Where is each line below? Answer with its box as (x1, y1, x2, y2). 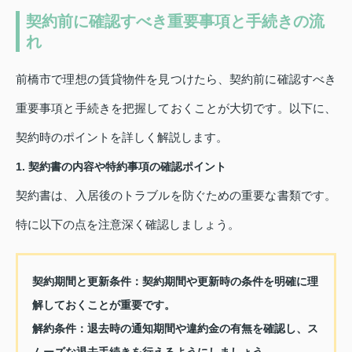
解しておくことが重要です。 (31, 298, 175, 311)
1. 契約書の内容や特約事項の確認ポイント (16, 159, 226, 173)
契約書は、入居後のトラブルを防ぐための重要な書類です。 (16, 188, 336, 202)
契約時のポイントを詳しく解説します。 (16, 130, 228, 144)
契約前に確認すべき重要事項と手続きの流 (26, 12, 324, 30)
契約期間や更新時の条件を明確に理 (141, 274, 318, 288)
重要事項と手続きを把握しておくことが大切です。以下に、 (16, 101, 336, 115)
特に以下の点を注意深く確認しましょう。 (16, 217, 240, 231)
